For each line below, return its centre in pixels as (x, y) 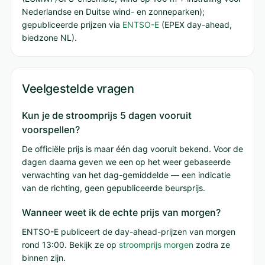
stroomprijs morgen (156, 245)
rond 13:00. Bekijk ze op (70, 245)
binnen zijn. (44, 258)
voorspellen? (51, 130)
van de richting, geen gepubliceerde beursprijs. (114, 188)
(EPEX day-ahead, (195, 25)
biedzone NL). (49, 38)
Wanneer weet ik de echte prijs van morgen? (121, 212)
